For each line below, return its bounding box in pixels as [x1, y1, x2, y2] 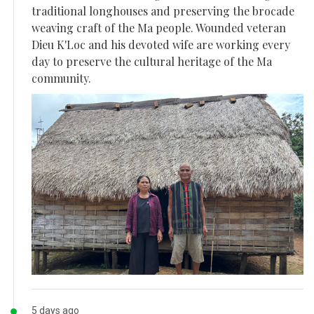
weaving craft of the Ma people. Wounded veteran [32, 20, 286, 35]
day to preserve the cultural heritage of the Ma [32, 53, 272, 69]
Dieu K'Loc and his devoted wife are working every [32, 36, 290, 52]
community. [32, 70, 91, 86]
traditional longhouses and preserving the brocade [32, 3, 294, 18]
